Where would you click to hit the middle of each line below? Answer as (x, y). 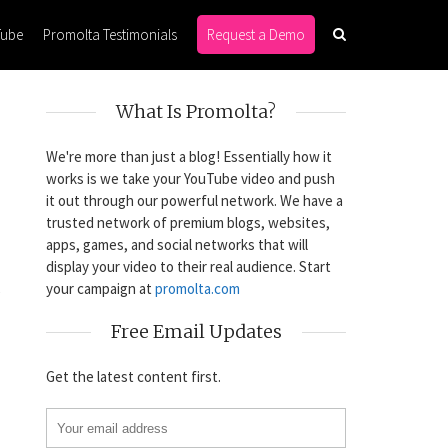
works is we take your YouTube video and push (190, 178)
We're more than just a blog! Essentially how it (189, 156)
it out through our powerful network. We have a (194, 200)
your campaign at (100, 288)
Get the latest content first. (133, 376)
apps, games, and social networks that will (177, 244)
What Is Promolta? (196, 111)
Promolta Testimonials (110, 34)
